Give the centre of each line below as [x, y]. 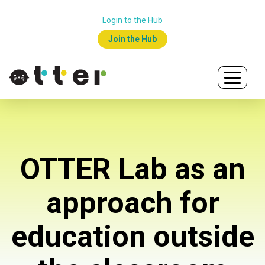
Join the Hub [132, 39]
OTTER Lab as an [132, 169]
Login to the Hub [132, 20]
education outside [132, 237]
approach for [132, 203]
